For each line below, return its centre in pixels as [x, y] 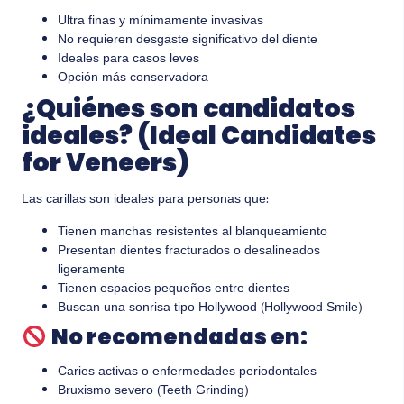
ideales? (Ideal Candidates [199, 136]
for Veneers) [106, 163]
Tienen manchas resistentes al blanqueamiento [193, 232]
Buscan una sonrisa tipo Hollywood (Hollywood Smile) [210, 308]
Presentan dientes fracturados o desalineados [189, 251]
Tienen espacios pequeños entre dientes [174, 289]
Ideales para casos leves [129, 60]
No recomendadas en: [180, 337]
